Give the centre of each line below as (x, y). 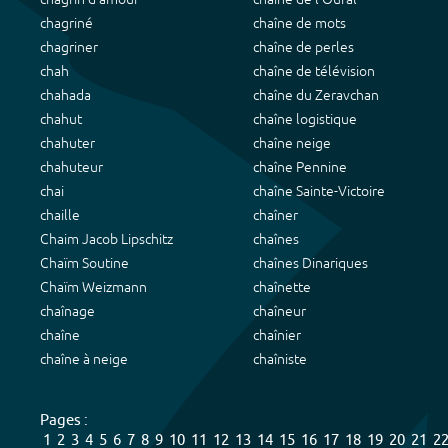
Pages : (64, 419)
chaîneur (279, 311)
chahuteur (71, 167)
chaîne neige (292, 143)
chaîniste (280, 359)
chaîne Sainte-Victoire (319, 191)
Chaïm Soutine (84, 263)
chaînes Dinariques (310, 263)
